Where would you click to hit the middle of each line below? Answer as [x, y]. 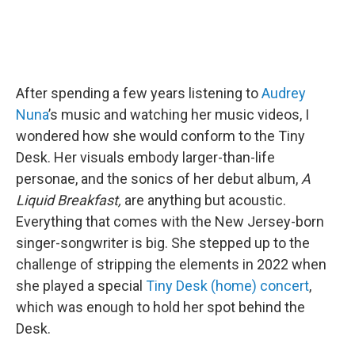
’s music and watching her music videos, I [179, 114]
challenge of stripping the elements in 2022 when [171, 264]
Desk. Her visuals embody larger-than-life [145, 157]
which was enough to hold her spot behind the [160, 307]
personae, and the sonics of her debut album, [157, 178]
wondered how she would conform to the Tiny [160, 136]
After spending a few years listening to [139, 93]
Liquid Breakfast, [70, 200]
